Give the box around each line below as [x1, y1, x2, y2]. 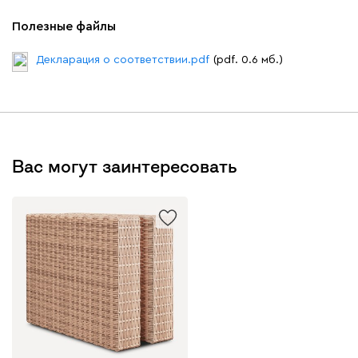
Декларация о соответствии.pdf [36, 54, 209, 66]
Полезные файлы [12, 19, 116, 33]
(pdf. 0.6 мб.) [213, 54, 283, 66]
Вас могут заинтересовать [12, 157, 237, 175]
